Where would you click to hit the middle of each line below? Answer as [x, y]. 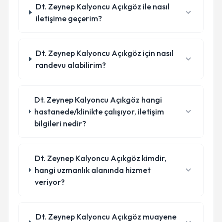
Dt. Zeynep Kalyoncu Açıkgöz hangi [98, 100]
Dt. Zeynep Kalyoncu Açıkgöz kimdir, [100, 158]
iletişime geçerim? [69, 18]
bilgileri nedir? [60, 123]
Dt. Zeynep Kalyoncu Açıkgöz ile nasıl [102, 6]
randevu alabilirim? [71, 65]
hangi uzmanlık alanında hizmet [92, 170]
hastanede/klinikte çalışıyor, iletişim [99, 111]
